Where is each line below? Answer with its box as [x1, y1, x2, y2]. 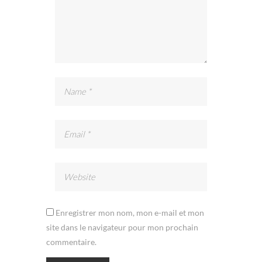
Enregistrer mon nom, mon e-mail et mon [56, 208, 204, 218]
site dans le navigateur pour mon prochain [46, 222, 198, 233]
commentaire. [46, 237, 96, 247]
